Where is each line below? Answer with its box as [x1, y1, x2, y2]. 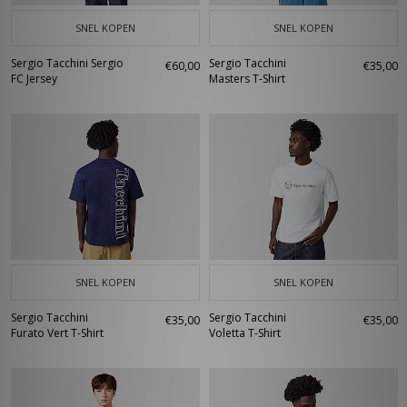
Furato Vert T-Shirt [11, 325, 104, 341]
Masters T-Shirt [209, 71, 285, 86]
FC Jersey [11, 71, 57, 86]
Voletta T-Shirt [209, 325, 281, 341]
